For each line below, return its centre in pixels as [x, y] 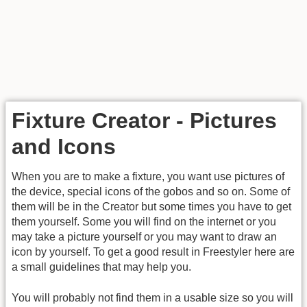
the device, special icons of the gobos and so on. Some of [151, 192]
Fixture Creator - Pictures [144, 121]
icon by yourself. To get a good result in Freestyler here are [153, 252]
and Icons [64, 147]
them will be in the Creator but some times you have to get [151, 207]
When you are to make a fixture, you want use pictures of [148, 177]
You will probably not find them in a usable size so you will [152, 297]
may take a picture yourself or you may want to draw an [144, 237]
